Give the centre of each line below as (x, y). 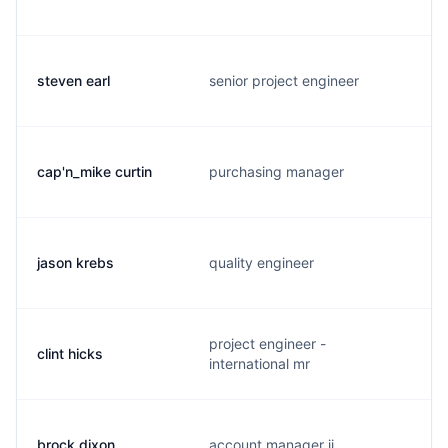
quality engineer (261, 262)
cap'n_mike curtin (94, 171)
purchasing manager (276, 171)
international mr (259, 363)
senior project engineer (284, 80)
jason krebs (75, 262)
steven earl (73, 80)
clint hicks (70, 353)
